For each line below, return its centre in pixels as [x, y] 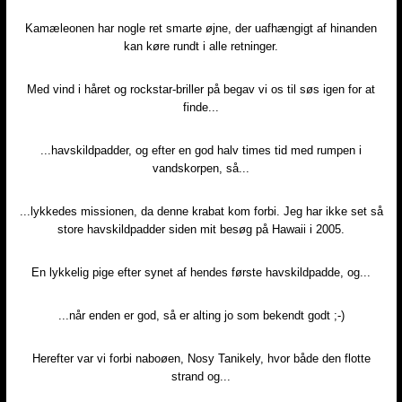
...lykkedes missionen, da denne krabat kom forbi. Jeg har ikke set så [201, 212]
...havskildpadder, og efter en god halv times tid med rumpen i [201, 151]
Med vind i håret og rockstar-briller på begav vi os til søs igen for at [201, 90]
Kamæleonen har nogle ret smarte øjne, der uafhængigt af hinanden [201, 29]
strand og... [201, 377]
